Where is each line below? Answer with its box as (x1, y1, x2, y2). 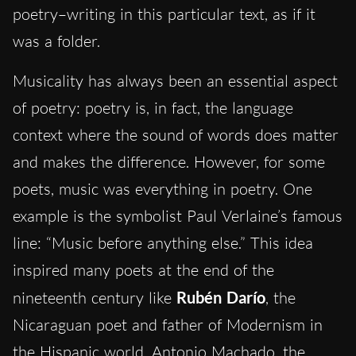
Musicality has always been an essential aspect (13, 70, 338, 91)
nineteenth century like (13, 287, 176, 308)
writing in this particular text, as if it (67, 3, 315, 24)
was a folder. (13, 30, 100, 51)
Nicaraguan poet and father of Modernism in (13, 314, 323, 335)
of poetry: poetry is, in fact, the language (13, 97, 293, 118)
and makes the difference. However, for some (13, 151, 325, 172)
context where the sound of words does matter (13, 124, 339, 145)
